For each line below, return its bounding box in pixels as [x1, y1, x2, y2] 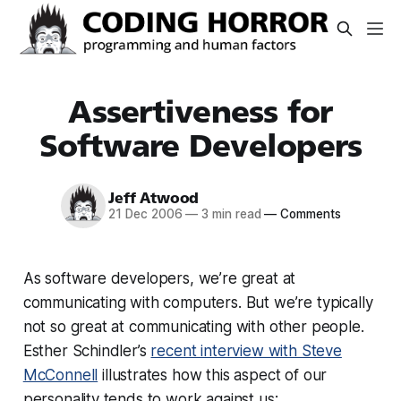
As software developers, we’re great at [22, 269, 296, 287]
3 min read [198, 207, 261, 222]
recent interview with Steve [150, 341, 342, 360]
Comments [277, 207, 341, 222]
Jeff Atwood [108, 190, 200, 208]
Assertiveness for [68, 92, 333, 131]
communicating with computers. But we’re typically [22, 293, 373, 311]
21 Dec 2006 [108, 207, 183, 222]
